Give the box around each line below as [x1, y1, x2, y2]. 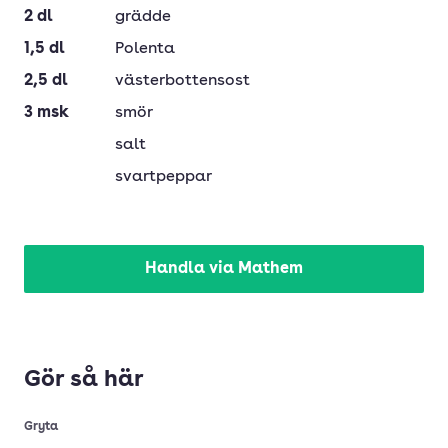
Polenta [115, 41, 175, 57]
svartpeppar [115, 169, 212, 185]
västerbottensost [115, 73, 250, 89]
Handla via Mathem [145, 261, 303, 277]
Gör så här [24, 369, 144, 392]
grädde [115, 9, 171, 25]
